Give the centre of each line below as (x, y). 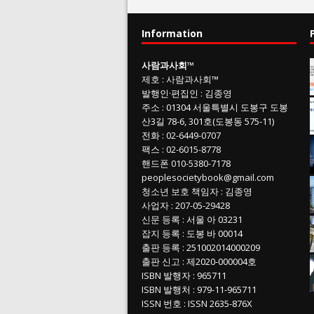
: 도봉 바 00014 (211, 233)
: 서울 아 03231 (211, 219)
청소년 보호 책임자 (180, 191)
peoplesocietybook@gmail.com (208, 177)
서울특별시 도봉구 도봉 (240, 107)
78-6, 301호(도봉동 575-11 (218, 121)
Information (172, 33)
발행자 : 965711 (194, 275)
